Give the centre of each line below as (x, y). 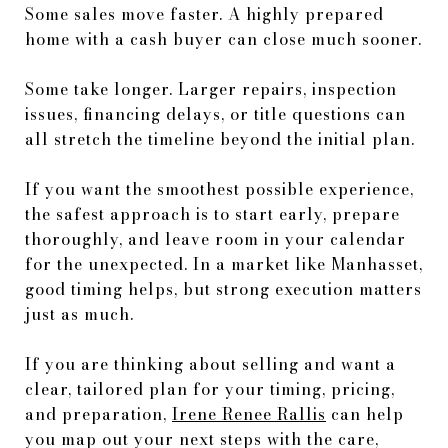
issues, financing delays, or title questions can (215, 113)
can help (365, 413)
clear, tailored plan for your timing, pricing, (210, 388)
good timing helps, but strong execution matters (223, 288)
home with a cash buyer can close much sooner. (223, 38)
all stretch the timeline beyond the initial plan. (220, 138)
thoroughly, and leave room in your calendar (215, 238)
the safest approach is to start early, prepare (212, 213)
